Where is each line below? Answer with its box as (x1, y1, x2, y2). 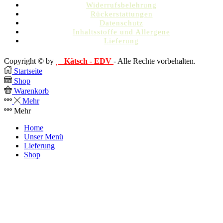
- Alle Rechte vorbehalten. (113, 56, 196, 65)
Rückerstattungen (90, 9, 153, 18)
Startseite (14, 66, 42, 75)
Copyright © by (4, 56, 56, 65)
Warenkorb (14, 86, 49, 95)
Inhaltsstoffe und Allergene (73, 27, 170, 36)
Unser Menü (24, 132, 63, 141)
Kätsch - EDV (64, 56, 113, 65)
